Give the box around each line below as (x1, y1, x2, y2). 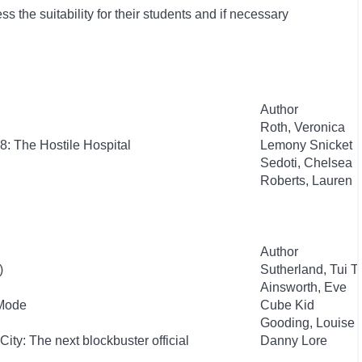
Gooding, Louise (260, 316, 355, 330)
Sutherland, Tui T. (260, 263, 360, 276)
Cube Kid (260, 298, 314, 312)
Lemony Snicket (260, 138, 352, 152)
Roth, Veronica (260, 120, 345, 134)
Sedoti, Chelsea (260, 156, 352, 170)
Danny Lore (260, 334, 327, 347)
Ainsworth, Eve (260, 280, 347, 294)
